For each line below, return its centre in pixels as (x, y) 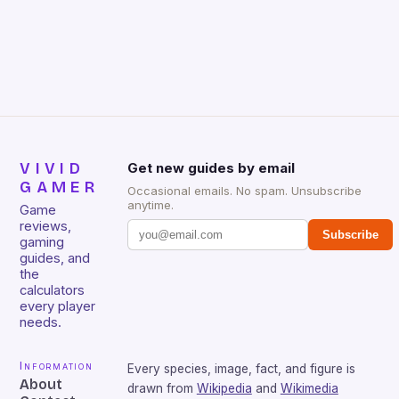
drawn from (160, 389)
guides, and (55, 259)
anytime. (150, 205)
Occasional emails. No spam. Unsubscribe (244, 191)
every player (58, 307)
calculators (53, 291)
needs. (41, 323)
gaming (42, 243)
